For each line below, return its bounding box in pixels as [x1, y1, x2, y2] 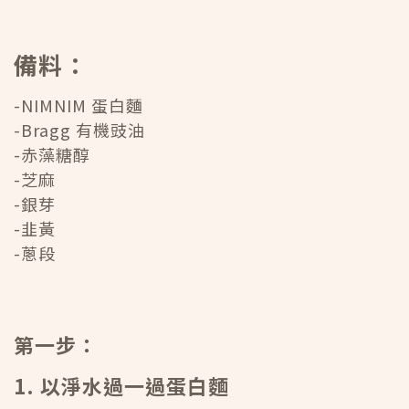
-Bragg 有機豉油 [14, 118, 145, 142]
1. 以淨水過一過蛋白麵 [14, 371, 229, 401]
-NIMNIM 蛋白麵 [14, 93, 143, 118]
